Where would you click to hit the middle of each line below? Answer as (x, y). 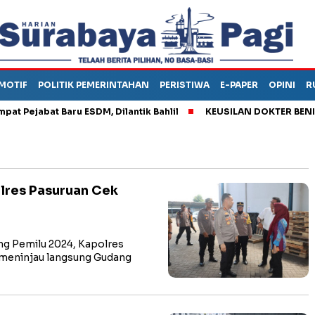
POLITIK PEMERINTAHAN (94, 85)
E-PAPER (239, 85)
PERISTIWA (185, 85)
